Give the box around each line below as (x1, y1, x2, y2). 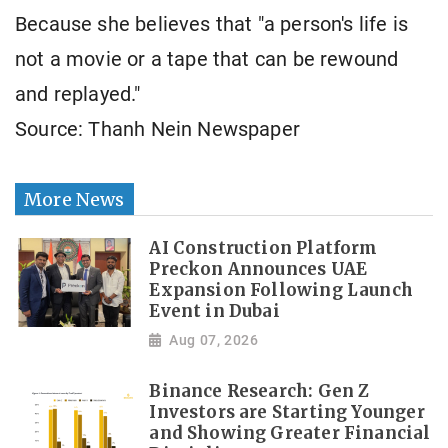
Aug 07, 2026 (169, 332, 259, 349)
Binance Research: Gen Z (149, 381, 370, 403)
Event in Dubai (149, 300, 280, 322)
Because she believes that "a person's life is (15, 13, 409, 37)
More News (24, 187, 125, 211)
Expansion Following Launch (149, 279, 414, 301)
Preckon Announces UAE (149, 258, 368, 280)
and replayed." (15, 83, 141, 107)
